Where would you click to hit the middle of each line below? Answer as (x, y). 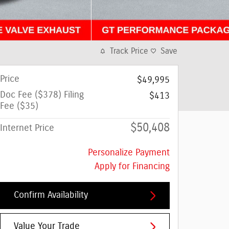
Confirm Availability (51, 196)
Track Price (129, 51)
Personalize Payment (129, 153)
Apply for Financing (132, 167)
